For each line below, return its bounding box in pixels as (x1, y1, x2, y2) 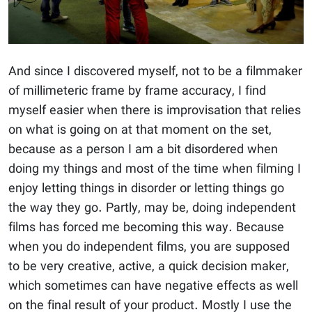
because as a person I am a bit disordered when (8, 140, 278, 159)
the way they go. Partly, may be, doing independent (8, 198, 296, 218)
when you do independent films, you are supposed (8, 237, 290, 257)
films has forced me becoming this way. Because (8, 218, 284, 237)
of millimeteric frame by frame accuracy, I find (8, 81, 266, 101)
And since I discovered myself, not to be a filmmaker (8, 62, 302, 81)
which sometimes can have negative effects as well (8, 276, 298, 296)
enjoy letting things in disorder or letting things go (8, 179, 284, 198)
